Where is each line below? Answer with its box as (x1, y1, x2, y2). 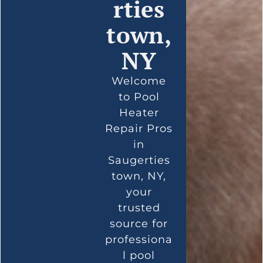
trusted (117, 201, 160, 214)
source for (110, 217, 168, 230)
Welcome (112, 74, 167, 87)
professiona (105, 232, 173, 246)
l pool (123, 248, 156, 262)
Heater (119, 106, 159, 119)
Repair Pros (105, 122, 173, 135)
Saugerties (107, 153, 170, 167)
